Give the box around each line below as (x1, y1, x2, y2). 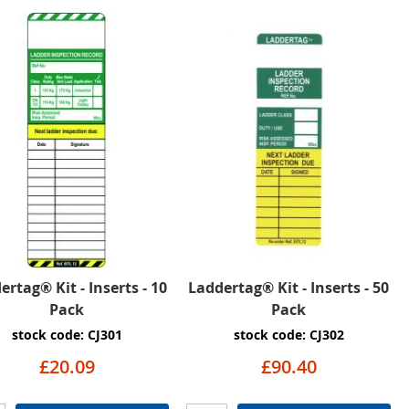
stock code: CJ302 (233, 326, 344, 344)
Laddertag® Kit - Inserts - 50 (188, 278, 390, 299)
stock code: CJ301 (11, 326, 122, 344)
